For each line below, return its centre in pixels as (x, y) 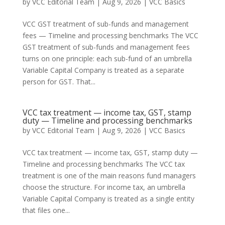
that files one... (46, 210)
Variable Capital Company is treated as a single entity (108, 199)
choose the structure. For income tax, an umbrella (104, 187)
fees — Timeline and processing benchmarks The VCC (110, 35)
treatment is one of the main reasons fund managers (109, 176)
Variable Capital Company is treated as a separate (103, 70)
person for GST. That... (59, 82)
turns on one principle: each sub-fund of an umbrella (107, 59)
